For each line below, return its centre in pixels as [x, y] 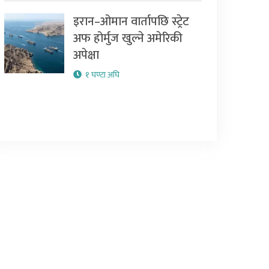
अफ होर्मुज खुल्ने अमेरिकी [128, 39]
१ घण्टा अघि [102, 75]
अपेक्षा [86, 56]
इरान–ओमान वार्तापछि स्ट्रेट [131, 22]
